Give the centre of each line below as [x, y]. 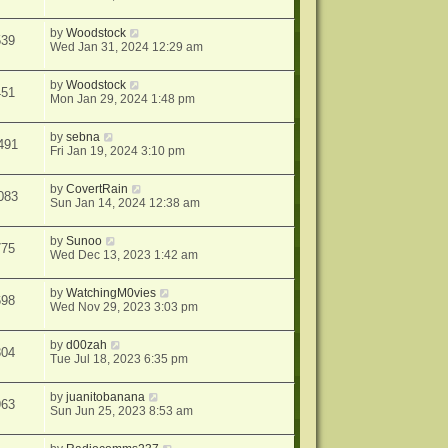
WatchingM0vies [111, 293]
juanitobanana [106, 397]
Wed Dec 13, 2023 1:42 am [124, 255]
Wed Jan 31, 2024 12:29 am [127, 47]
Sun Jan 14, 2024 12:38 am [125, 203]
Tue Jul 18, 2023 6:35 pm [119, 359]
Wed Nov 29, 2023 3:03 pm [124, 307]
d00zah [87, 345]
